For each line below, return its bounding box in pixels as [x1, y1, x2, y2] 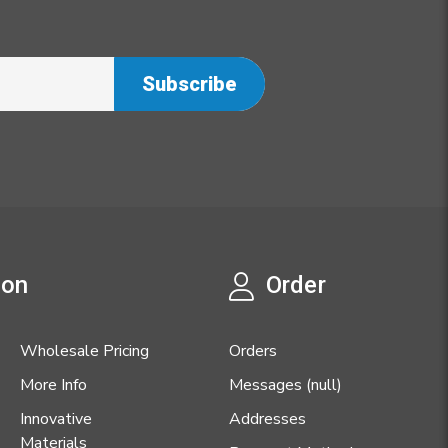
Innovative [19, 408, 92, 431]
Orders [229, 340, 277, 363]
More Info [19, 374, 87, 397]
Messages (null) [229, 374, 342, 397]
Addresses [229, 408, 306, 431]
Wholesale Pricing [19, 340, 149, 363]
